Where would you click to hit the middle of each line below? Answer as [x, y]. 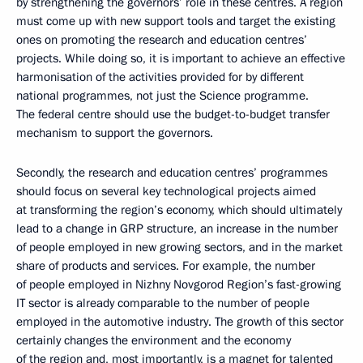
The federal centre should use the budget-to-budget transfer [173, 115]
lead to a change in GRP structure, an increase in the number [177, 229]
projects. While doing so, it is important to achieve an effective [181, 59]
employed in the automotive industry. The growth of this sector [180, 322]
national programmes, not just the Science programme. [162, 96]
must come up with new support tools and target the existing [176, 21]
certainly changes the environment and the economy [154, 341]
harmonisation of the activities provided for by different [160, 77]
